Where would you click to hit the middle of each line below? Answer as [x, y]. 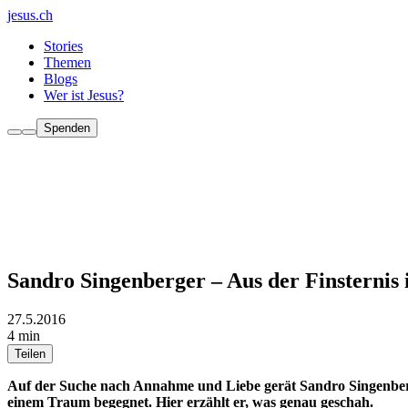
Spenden [67, 128]
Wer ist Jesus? [84, 95]
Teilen [30, 353]
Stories [63, 46]
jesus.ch [30, 15]
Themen [67, 62]
